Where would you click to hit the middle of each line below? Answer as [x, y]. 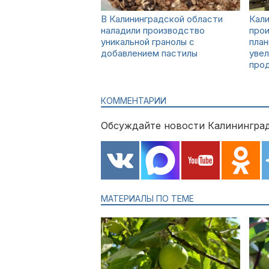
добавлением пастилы [149, 53]
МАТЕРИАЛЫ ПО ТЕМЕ [147, 198]
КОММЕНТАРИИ [134, 101]
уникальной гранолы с [148, 42]
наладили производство [153, 30]
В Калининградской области [162, 19]
